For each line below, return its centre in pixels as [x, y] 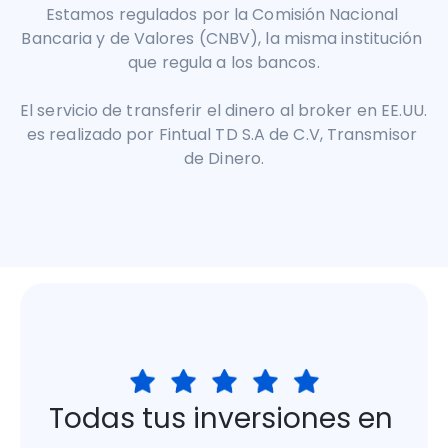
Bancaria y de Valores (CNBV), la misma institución [222, 39]
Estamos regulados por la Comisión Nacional [222, 15]
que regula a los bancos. [224, 63]
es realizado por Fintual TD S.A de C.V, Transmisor [221, 135]
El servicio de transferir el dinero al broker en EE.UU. [224, 111]
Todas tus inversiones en [220, 419]
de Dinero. [224, 159]
